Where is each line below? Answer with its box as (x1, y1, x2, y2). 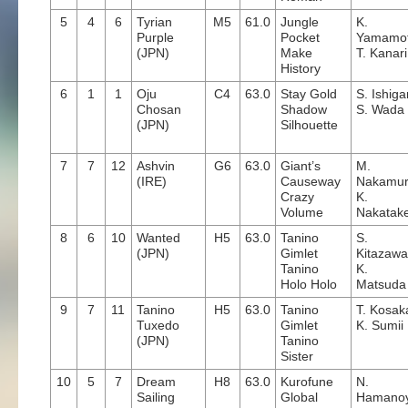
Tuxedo (137, 318, 179, 332)
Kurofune (280, 374, 333, 389)
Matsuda (356, 277, 406, 291)
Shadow (280, 102, 327, 117)
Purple (137, 30, 174, 45)
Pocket (280, 30, 320, 45)
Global (280, 390, 318, 404)
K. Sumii (356, 318, 403, 332)
